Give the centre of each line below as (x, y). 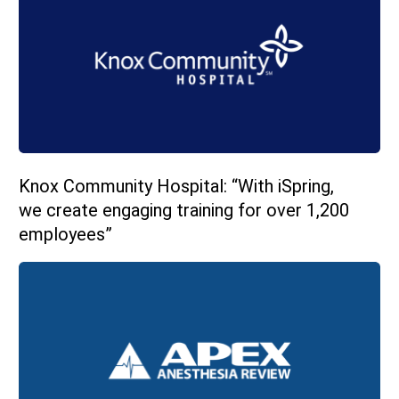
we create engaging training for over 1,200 (184, 210)
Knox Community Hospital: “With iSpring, (176, 186)
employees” (65, 234)
